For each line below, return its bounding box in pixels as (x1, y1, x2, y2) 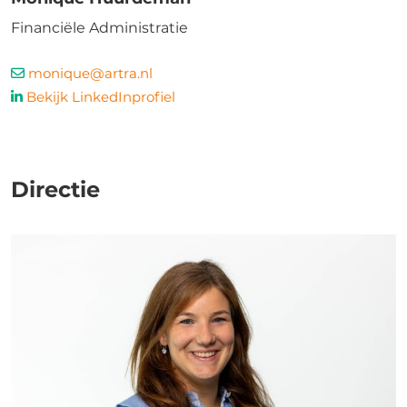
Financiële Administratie (11, 19, 188, 36)
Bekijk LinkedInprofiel (26, 88, 175, 105)
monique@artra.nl (28, 65, 153, 82)
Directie (11, 176, 100, 203)
